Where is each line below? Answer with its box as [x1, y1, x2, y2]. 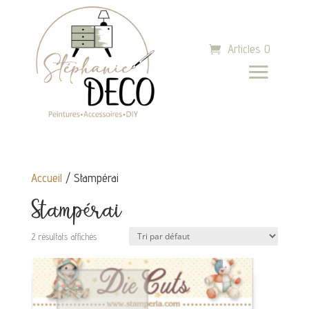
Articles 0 [228, 42, 271, 57]
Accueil [30, 171, 62, 186]
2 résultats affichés [30, 231, 97, 243]
